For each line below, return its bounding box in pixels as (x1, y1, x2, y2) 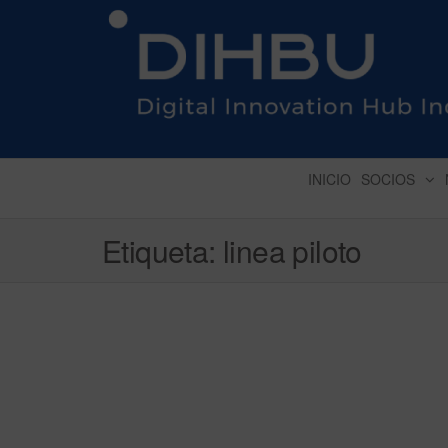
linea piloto (223, 229, 362, 272)
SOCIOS (360, 169, 415, 189)
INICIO (307, 169, 351, 189)
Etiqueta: (102, 229, 224, 272)
